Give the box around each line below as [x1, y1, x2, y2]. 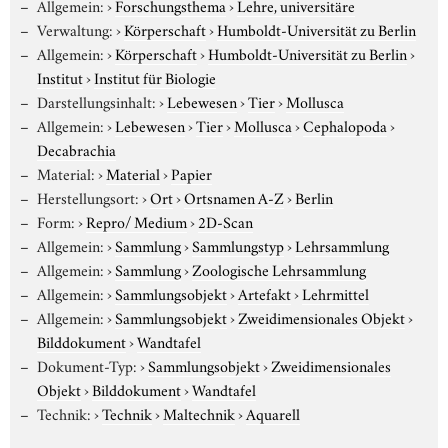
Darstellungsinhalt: [36, 89, 156, 112]
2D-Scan [197, 209, 253, 232]
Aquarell [245, 401, 300, 424]
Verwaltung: [36, 17, 113, 40]
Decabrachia [37, 137, 116, 160]
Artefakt [237, 281, 291, 304]
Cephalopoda [302, 113, 387, 136]
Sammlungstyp [191, 233, 284, 256]
